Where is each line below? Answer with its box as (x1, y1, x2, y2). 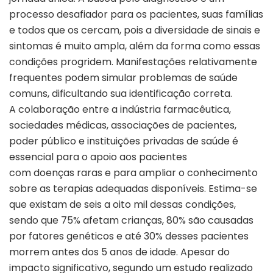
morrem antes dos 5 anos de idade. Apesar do (9, 245, 230, 260)
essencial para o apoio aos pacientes (9, 150, 187, 165)
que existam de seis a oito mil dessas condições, (9, 197, 236, 212)
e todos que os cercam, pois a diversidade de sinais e (9, 23, 260, 38)
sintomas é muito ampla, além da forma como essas (9, 39, 260, 54)
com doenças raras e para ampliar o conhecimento (9, 166, 258, 180)
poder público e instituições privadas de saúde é (9, 134, 238, 149)
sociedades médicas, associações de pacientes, (9, 118, 236, 133)
